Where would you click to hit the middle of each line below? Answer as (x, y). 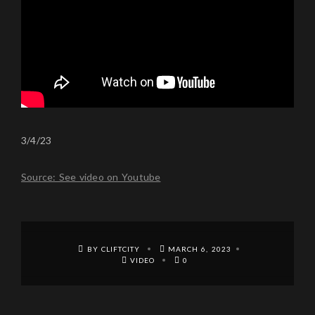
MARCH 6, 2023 (200, 249)
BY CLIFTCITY (115, 249)
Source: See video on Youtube (91, 177)
